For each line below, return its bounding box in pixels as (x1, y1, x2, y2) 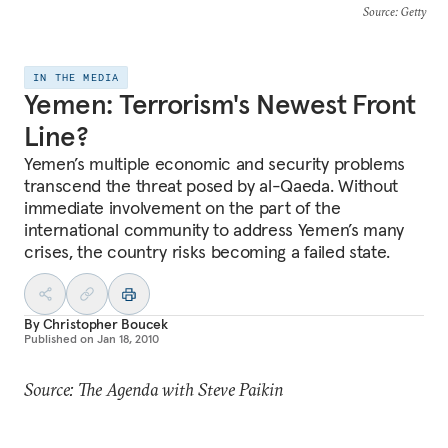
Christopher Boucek (42, 315, 169, 333)
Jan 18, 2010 (97, 331, 159, 346)
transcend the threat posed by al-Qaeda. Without (24, 174, 398, 197)
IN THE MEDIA (33, 71, 120, 84)
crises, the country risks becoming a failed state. (24, 240, 390, 263)
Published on (24, 331, 94, 346)
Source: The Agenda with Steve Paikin (24, 378, 283, 401)
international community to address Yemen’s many (24, 218, 404, 241)
